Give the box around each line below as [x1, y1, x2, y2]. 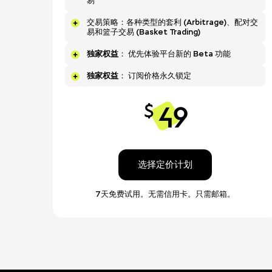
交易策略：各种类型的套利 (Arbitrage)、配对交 [87, 17, 258, 27]
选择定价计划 [138, 159, 192, 170]
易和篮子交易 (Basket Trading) [87, 27, 200, 37]
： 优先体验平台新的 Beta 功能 [118, 49, 231, 59]
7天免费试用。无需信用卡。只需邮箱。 [95, 189, 235, 199]
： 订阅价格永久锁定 [118, 70, 191, 81]
